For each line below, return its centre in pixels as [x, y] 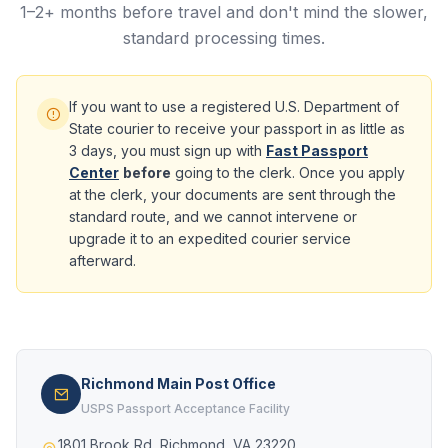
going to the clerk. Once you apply [288, 172]
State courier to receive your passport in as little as [237, 128]
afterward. [102, 260]
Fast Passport [317, 150]
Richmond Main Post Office [178, 383]
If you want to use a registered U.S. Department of [234, 106]
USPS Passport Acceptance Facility [185, 408]
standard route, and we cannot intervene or [213, 216]
